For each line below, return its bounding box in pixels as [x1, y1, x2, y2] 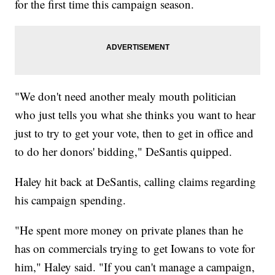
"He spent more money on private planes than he [15, 222, 244, 238]
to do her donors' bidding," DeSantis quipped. [15, 143, 236, 159]
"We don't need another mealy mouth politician [15, 88, 237, 104]
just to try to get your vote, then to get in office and [15, 125, 254, 141]
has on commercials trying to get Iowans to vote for [15, 240, 255, 256]
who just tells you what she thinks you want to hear [15, 106, 256, 122]
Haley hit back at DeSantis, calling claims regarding [15, 173, 257, 189]
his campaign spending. [15, 192, 126, 207]
